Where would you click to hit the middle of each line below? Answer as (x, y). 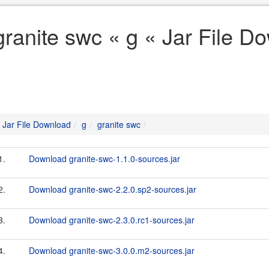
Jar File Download (37, 124)
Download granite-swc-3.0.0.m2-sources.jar (112, 250)
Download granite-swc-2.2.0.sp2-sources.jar (113, 189)
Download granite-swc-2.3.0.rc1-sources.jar (112, 220)
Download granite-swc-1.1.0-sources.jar (104, 159)
